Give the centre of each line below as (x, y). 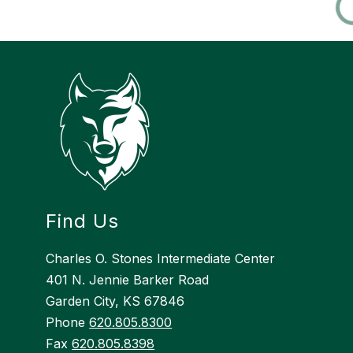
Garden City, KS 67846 (115, 301)
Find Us (83, 221)
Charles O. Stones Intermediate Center (161, 259)
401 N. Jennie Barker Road (128, 280)
